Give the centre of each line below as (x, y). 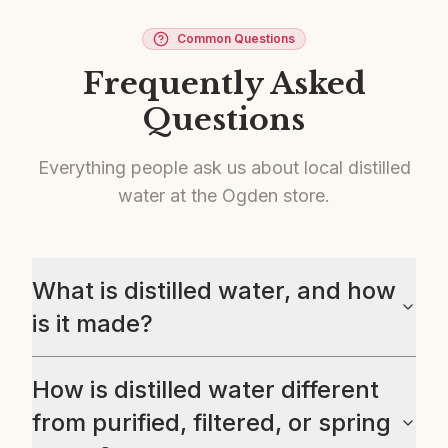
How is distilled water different (205, 389)
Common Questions (236, 38)
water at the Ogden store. (224, 195)
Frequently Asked (224, 83)
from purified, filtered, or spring (211, 422)
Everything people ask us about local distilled (224, 167)
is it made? (92, 323)
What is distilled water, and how (214, 290)
